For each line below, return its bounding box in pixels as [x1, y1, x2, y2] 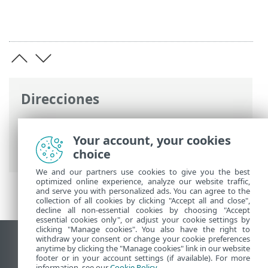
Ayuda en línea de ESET [21, 115, 142, 130]
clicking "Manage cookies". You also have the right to [36, 224, 250, 234]
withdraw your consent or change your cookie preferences [36, 233, 250, 244]
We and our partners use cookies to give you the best [36, 166, 250, 177]
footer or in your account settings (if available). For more [36, 252, 250, 263]
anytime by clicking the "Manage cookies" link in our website [36, 243, 250, 254]
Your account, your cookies [73, 132, 231, 148]
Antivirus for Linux [21, 130, 118, 145]
